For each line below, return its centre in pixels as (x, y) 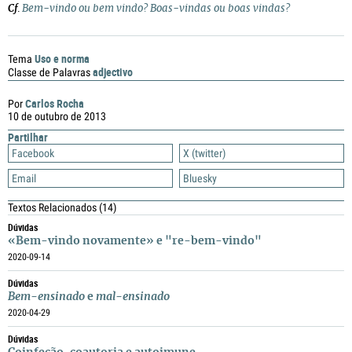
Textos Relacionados (53, 207)
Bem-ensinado (46, 297)
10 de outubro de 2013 (57, 116)
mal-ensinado (133, 297)
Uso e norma (62, 59)
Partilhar (28, 137)
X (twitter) (204, 153)
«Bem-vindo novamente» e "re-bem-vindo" (135, 241)
